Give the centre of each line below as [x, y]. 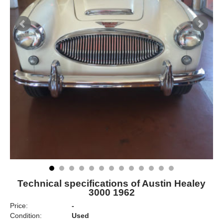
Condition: [26, 216]
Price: [19, 206]
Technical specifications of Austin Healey [111, 183]
